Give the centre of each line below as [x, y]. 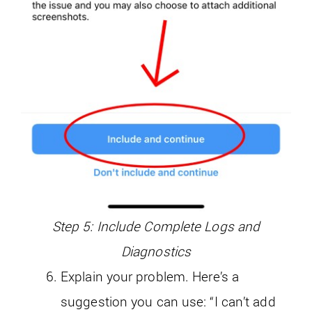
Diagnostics [156, 251]
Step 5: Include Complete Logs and [156, 226]
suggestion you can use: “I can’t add [168, 301]
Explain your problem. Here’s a [150, 276]
